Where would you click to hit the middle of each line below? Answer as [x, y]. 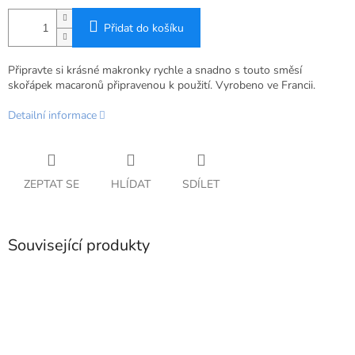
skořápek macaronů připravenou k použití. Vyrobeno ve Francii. [162, 86]
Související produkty [79, 246]
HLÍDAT [131, 185]
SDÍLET [201, 185]
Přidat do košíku [144, 29]
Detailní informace [52, 116]
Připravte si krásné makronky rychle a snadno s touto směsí [155, 71]
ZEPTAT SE [52, 185]
